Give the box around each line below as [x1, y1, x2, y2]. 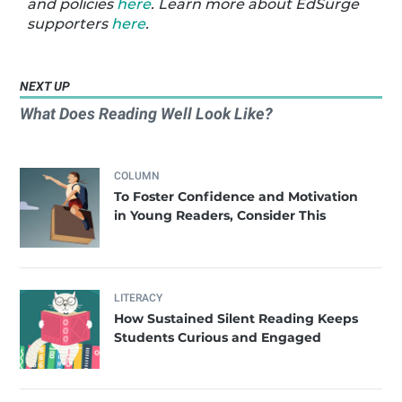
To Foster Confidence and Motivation [114, 188, 359, 205]
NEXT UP [20, 78, 71, 94]
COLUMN [114, 169, 161, 182]
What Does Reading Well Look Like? [20, 103, 274, 123]
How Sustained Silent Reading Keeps [114, 310, 359, 327]
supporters [27, 14, 112, 32]
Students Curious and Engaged [114, 328, 322, 345]
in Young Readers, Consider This [114, 206, 327, 223]
